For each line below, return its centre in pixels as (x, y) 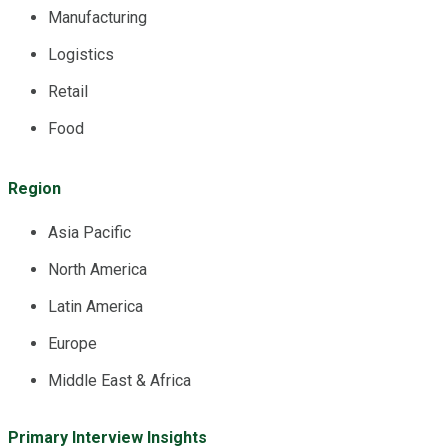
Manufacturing (97, 17)
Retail (68, 91)
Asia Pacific (89, 232)
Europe (72, 343)
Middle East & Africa (119, 380)
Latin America (95, 306)
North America (97, 269)
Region (34, 188)
